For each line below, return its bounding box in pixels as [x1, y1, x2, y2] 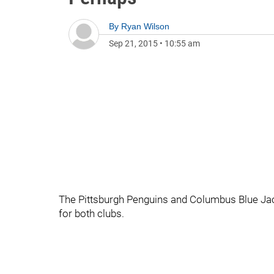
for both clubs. [59, 207, 124, 220]
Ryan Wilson [121, 21, 169, 31]
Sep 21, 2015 [109, 39, 158, 48]
